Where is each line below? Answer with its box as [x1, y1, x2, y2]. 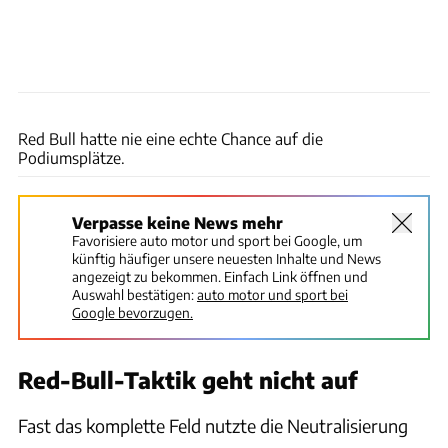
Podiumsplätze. [18, 147, 125, 167]
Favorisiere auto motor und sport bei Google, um [72, 231, 362, 249]
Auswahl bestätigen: [72, 285, 194, 303]
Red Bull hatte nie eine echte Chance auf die [18, 128, 323, 148]
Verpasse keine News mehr [72, 212, 283, 232]
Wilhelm [396, 95, 439, 110]
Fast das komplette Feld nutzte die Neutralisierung [18, 413, 408, 437]
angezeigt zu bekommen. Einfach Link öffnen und [72, 267, 368, 285]
